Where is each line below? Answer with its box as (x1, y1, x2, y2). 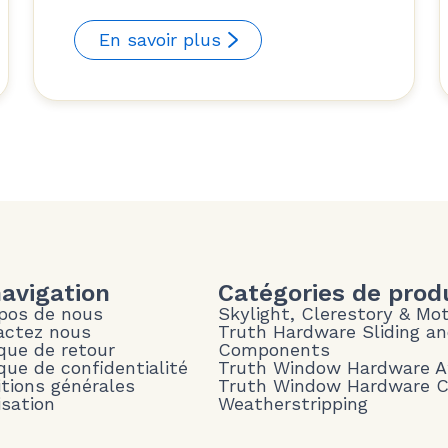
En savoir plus (98, 28, 221, 50)
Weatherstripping (218, 392, 369, 414)
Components (218, 338, 331, 360)
